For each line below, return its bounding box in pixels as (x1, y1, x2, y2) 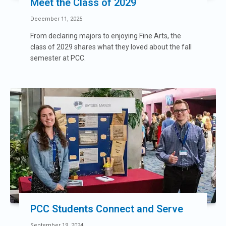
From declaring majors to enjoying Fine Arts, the (30, 31, 181, 40)
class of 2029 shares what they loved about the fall (30, 42, 192, 51)
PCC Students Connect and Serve (30, 203, 183, 215)
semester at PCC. (30, 53, 86, 62)
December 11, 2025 (30, 15, 82, 22)
